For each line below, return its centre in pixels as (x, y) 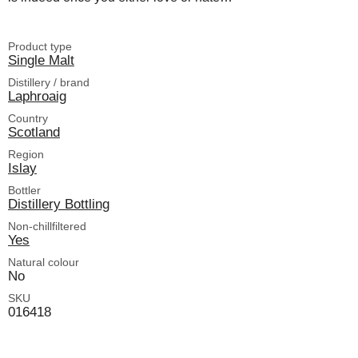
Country (28, 118)
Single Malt (41, 60)
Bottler (24, 190)
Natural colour (44, 262)
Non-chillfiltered (47, 226)
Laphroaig (37, 96)
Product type (40, 46)
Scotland (34, 132)
